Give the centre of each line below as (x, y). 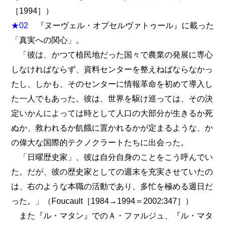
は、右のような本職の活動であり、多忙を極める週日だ (112, 186)
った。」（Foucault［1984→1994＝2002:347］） (102, 201)
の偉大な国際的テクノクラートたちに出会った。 (100, 143)
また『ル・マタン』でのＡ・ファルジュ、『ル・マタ (112, 216)
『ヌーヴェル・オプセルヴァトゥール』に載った (121, 25)
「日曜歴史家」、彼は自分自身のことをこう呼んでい (112, 157)
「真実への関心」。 (48, 40)
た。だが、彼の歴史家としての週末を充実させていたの (112, 172)
